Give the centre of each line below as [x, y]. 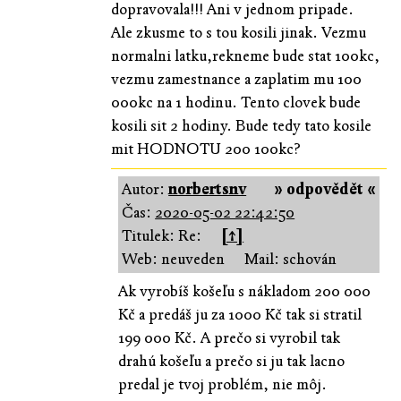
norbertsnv [208, 189]
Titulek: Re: [162, 235]
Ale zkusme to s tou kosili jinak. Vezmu [238, 32]
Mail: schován [291, 259]
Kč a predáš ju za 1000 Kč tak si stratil [240, 314]
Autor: [145, 189]
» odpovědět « [325, 189]
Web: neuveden [174, 259]
